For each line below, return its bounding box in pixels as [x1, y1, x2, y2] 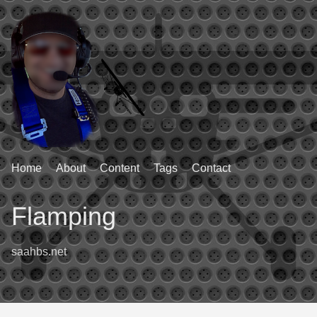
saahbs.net [11, 246, 67, 258]
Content [100, 162, 139, 174]
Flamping [11, 202, 116, 231]
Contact [192, 162, 231, 174]
